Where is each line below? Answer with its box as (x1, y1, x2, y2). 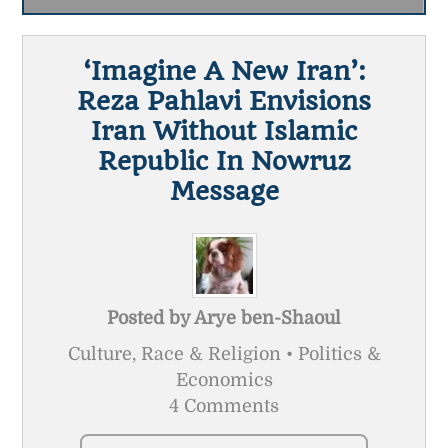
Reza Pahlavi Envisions (77, 85, 371, 116)
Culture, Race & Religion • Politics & (67, 343, 381, 364)
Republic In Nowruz (97, 145, 351, 176)
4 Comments (169, 395, 279, 416)
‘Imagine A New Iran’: (82, 55, 366, 86)
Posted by (107, 307, 194, 328)
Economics (175, 369, 273, 390)
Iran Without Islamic (91, 115, 357, 146)
